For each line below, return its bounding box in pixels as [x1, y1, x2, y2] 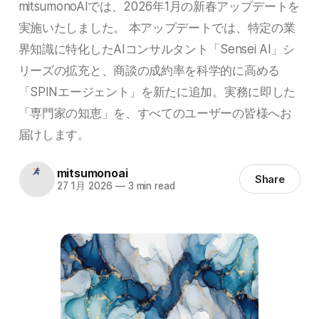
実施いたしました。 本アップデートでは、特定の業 [18, 19, 296, 35]
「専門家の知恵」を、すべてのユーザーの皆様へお [18, 105, 292, 120]
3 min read [125, 180, 175, 192]
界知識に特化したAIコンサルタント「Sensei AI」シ [18, 41, 295, 56]
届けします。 [18, 126, 90, 142]
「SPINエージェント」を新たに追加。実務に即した [18, 83, 296, 99]
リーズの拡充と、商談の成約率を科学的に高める [18, 62, 280, 78]
